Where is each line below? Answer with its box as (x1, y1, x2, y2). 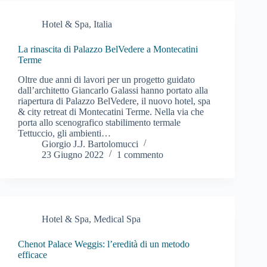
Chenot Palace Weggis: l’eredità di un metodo (18, 238, 190, 249)
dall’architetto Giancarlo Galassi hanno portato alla (18, 85, 208, 95)
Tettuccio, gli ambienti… (18, 128, 111, 138)
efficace (18, 249, 47, 260)
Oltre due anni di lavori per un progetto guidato (18, 74, 195, 85)
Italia (94, 19, 112, 30)
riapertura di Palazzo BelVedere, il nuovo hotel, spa (18, 95, 210, 106)
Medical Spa (94, 213, 141, 224)
